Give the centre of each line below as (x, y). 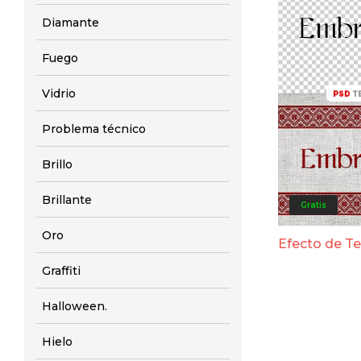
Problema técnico (94, 129)
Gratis (313, 205)
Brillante (67, 200)
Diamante (71, 23)
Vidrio (59, 93)
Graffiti (61, 271)
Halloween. (75, 306)
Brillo (57, 164)
